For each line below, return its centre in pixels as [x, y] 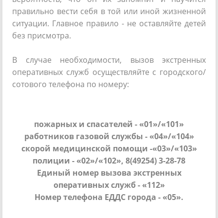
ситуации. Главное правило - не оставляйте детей [109, 23]
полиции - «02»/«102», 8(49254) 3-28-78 [109, 161]
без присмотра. [42, 36]
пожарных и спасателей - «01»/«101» [109, 124]
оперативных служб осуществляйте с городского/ [109, 72]
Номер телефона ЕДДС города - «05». [109, 197]
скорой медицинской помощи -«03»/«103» [109, 148]
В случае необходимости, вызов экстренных [109, 60]
